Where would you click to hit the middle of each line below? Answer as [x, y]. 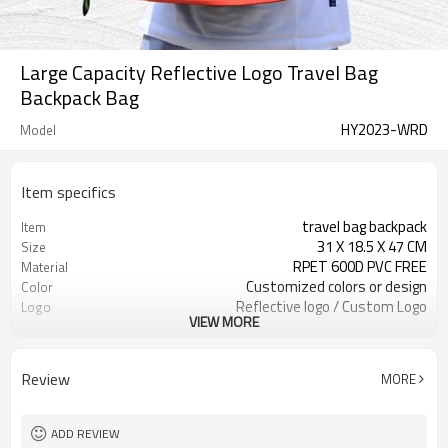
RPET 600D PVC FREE [360, 266]
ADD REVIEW [85, 433]
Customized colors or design [336, 286]
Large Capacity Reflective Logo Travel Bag [199, 72]
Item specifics [68, 192]
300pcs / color [383, 346]
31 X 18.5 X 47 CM [372, 246]
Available [398, 326]
